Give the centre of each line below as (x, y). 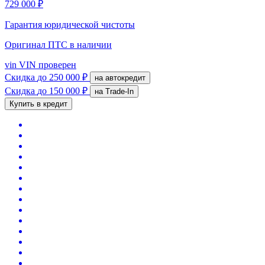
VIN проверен (46, 64)
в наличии (91, 44)
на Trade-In (119, 91)
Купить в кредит (38, 104)
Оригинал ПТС (37, 44)
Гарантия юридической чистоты (70, 24)
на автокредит (125, 77)
